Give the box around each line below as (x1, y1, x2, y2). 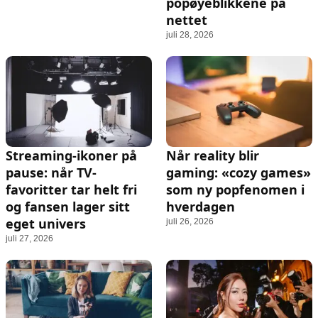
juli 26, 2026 (166, 216, 214, 227)
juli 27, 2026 (6, 234, 53, 244)
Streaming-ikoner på (6, 147, 137, 165)
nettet (166, 11, 207, 28)
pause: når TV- (6, 164, 97, 182)
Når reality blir (166, 147, 259, 165)
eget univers (6, 215, 86, 233)
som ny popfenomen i (166, 181, 305, 199)
